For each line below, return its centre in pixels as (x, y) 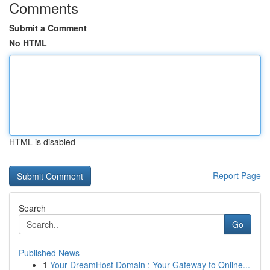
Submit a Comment (48, 28)
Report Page (237, 175)
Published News (49, 253)
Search (32, 208)
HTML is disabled (42, 142)
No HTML (28, 43)
